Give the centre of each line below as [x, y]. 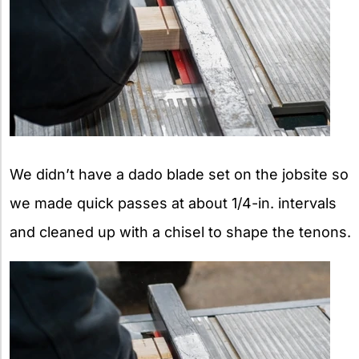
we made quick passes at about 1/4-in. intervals [173, 203]
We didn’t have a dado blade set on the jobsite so [179, 174]
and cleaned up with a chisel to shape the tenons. [180, 232]
